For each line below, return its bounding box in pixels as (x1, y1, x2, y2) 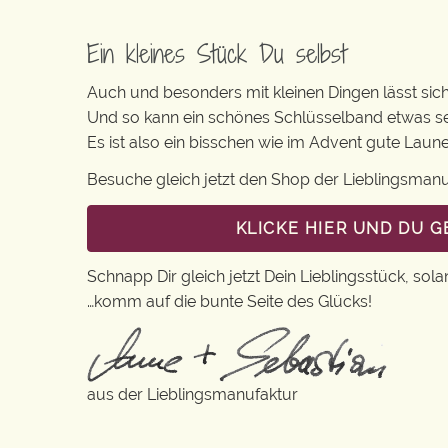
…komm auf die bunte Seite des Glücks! (87, 292, 372, 311)
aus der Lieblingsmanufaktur (87, 385, 298, 405)
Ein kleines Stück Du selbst (87, 36, 347, 71)
